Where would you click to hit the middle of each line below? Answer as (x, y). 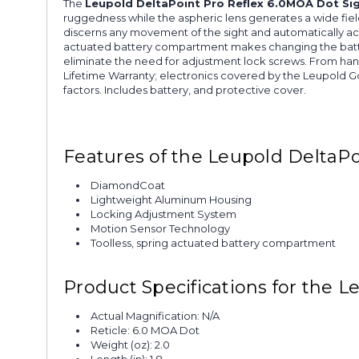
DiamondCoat (128, 185)
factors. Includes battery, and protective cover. (185, 89)
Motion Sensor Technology (161, 228)
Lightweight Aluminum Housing (171, 199)
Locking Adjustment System (164, 214)
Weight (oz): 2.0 (131, 344)
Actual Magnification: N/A (155, 315)
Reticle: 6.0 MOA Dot (145, 330)
